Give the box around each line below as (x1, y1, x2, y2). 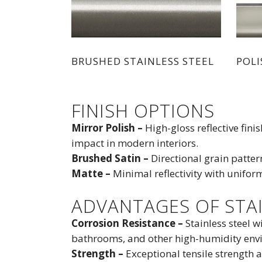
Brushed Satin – (71, 151, 151, 166)
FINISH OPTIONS (71, 98, 215, 123)
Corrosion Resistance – (71, 216, 185, 230)
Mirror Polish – (71, 121, 145, 135)
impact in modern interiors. (71, 136, 198, 150)
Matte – (71, 167, 113, 181)
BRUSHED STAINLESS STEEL (71, 54, 214, 68)
